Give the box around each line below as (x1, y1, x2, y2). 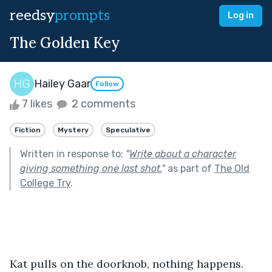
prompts (55, 7, 110, 24)
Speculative (106, 125, 151, 134)
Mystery (58, 125, 89, 134)
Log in (228, 10, 254, 21)
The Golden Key (10, 33, 120, 52)
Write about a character (129, 148, 236, 160)
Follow (95, 80, 119, 89)
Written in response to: (20, 148, 126, 160)
